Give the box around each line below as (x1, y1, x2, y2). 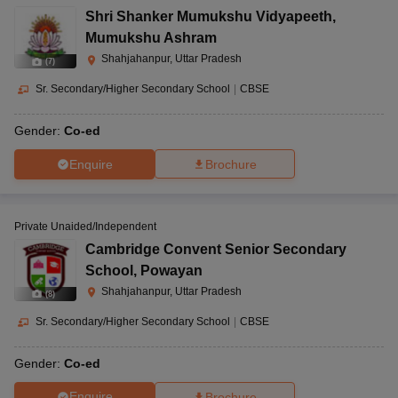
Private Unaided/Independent (14, 220, 156, 234)
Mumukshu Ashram (85, 30, 217, 46)
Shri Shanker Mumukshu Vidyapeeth (85, 9, 332, 25)
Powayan (140, 263, 203, 279)
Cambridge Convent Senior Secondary (85, 242, 346, 258)
